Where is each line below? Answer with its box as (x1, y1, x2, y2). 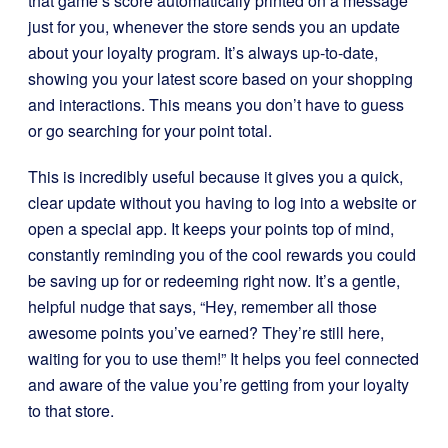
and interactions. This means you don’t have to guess (28, 93, 404, 116)
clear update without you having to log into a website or (28, 191, 416, 214)
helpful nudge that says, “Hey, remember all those (28, 295, 377, 318)
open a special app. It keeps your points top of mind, (28, 217, 394, 240)
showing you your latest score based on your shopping (28, 67, 413, 90)
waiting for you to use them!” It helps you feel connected (28, 347, 419, 370)
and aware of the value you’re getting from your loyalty (28, 373, 409, 396)
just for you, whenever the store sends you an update (28, 15, 400, 38)
